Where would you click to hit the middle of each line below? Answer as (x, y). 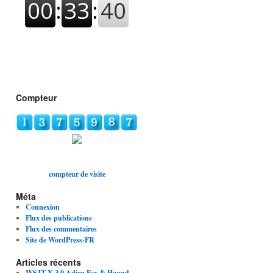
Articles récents (48, 262)
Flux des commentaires (61, 229)
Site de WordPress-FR (60, 240)
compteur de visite (77, 174)
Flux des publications (58, 218)
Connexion (42, 207)
